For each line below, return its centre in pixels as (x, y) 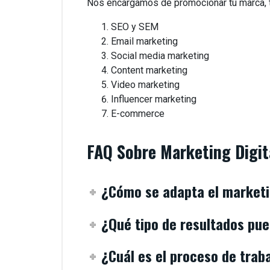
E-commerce (138, 114)
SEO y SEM (135, 27)
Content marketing (149, 70)
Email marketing (144, 41)
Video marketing (145, 85)
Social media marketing (160, 56)
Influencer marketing (154, 99)
